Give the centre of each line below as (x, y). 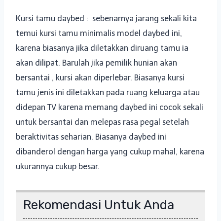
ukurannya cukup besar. (58, 167)
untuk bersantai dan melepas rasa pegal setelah (102, 122)
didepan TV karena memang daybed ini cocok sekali (110, 108)
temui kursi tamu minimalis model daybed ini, (99, 34)
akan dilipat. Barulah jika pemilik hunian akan (96, 63)
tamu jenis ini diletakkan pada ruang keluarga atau (108, 93)
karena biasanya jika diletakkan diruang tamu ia (102, 48)
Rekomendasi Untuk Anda (99, 205)
